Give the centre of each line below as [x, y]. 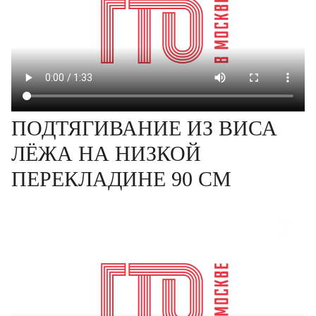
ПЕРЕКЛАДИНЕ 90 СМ [121, 179]
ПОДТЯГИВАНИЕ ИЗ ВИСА [144, 128]
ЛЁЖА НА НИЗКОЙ [106, 153]
